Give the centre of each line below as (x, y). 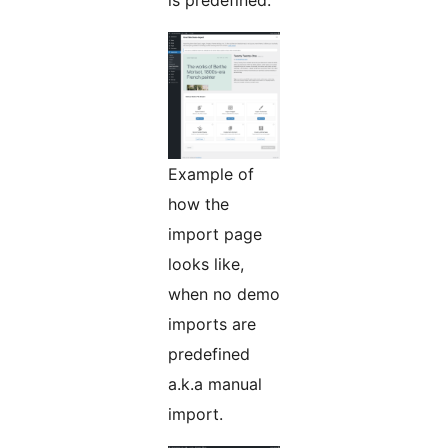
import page (215, 234)
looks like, (206, 264)
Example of (211, 174)
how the (198, 204)
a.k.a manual (215, 384)
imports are (212, 324)
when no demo (224, 294)
